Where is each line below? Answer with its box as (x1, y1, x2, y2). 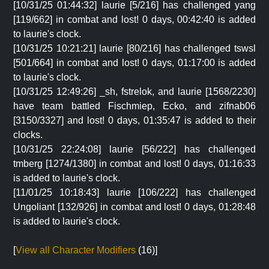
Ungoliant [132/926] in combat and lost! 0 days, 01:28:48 (13, 202, 256, 212)
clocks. (13, 130, 43, 140)
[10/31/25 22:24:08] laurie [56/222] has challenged (13, 144, 256, 154)
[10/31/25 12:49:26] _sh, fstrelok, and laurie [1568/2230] (13, 86, 256, 97)
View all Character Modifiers (16, 245, 136, 255)
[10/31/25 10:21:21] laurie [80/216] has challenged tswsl (13, 43, 256, 53)
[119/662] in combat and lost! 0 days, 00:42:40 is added (13, 14, 256, 25)
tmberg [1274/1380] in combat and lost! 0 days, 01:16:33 (13, 159, 256, 169)
